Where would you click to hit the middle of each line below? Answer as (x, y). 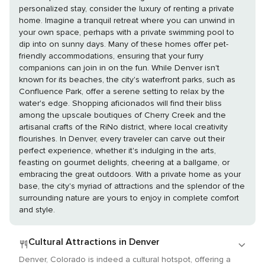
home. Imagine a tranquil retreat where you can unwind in (127, 21)
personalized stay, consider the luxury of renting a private (127, 9)
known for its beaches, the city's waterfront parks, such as (127, 80)
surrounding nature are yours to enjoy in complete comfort (129, 198)
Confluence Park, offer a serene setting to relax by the (122, 92)
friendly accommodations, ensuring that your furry (111, 56)
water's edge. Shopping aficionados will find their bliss (46, 104)
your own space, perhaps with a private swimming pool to (127, 33)
